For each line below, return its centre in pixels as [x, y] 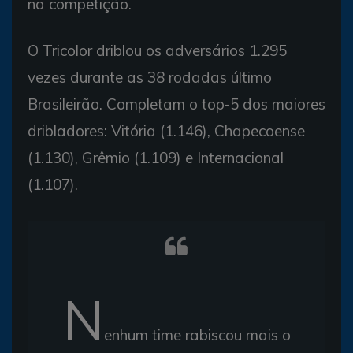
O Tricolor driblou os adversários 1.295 [157, 50]
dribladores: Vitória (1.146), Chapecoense [166, 130]
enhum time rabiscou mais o [197, 334]
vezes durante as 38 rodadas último [150, 77]
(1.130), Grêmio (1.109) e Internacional [156, 157]
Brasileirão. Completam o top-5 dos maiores [176, 104]
